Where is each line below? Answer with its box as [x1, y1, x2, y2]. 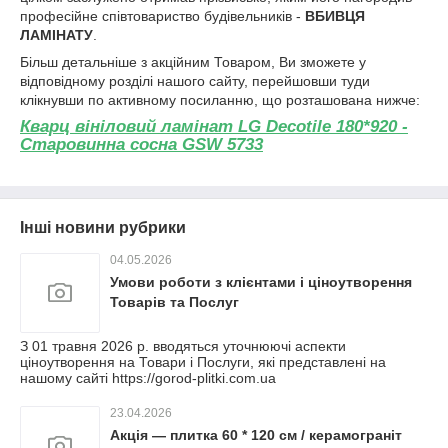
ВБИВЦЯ [305, 8, 365, 24]
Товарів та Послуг [110, 293, 239, 310]
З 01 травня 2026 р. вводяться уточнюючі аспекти [20, 337, 346, 354]
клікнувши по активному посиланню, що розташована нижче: [20, 92, 420, 108]
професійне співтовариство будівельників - [20, 8, 305, 24]
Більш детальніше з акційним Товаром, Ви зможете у [20, 54, 366, 70]
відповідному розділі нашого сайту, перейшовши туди [20, 73, 370, 89]
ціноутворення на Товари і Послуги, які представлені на [20, 353, 386, 370]
